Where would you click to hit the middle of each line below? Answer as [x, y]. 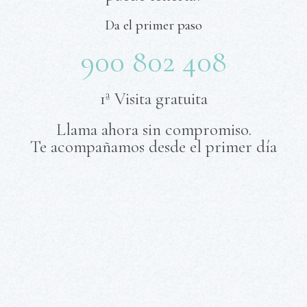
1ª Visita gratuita [153, 98]
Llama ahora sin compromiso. [153, 129]
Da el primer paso [153, 25]
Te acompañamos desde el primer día [153, 146]
